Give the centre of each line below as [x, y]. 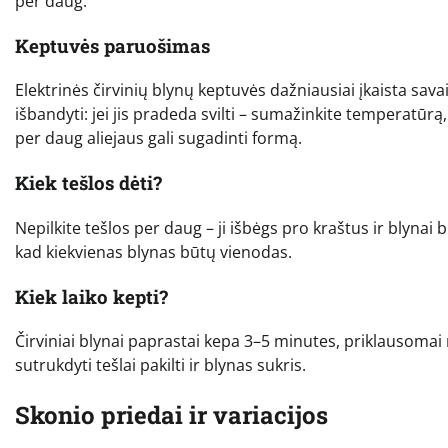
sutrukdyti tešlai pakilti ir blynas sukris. [160, 365]
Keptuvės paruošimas [112, 45]
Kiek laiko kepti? [91, 296]
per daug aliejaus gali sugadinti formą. [158, 138]
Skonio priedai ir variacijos [171, 415]
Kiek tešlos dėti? [88, 183]
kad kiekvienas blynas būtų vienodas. [153, 251]
